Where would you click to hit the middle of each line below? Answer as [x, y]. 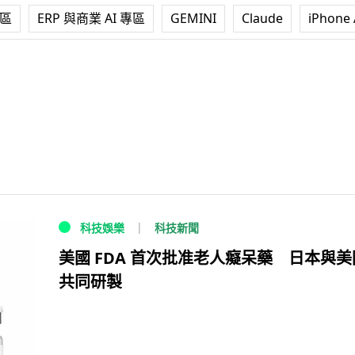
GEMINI [193, 18]
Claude [262, 18]
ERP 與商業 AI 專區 [91, 18]
